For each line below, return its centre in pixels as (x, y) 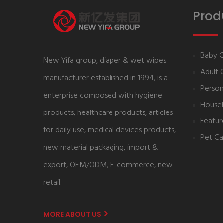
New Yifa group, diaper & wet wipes (105, 60)
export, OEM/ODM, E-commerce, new (108, 165)
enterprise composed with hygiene (103, 95)
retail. (52, 182)
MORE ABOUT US (73, 214)
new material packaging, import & (101, 148)
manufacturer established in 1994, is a (106, 78)
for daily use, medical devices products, (110, 130)
